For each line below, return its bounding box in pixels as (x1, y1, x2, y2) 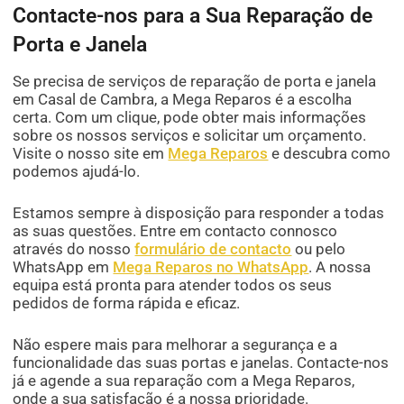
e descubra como (268, 144, 391, 163)
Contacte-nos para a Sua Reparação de (13, 4, 373, 28)
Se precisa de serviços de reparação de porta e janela (13, 72, 377, 91)
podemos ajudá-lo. (13, 162, 141, 181)
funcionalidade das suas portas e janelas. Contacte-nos (13, 353, 390, 372)
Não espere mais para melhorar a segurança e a (13, 335, 338, 354)
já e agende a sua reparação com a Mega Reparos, (13, 372, 355, 390)
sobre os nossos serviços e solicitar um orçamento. (13, 126, 367, 145)
